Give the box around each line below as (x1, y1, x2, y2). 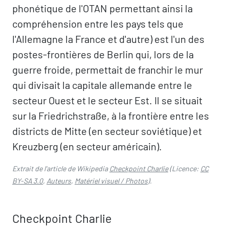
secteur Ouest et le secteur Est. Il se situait (12, 94, 202, 106)
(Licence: (168, 164, 200, 173)
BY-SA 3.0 (12, 176, 43, 185)
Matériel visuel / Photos (75, 176, 148, 185)
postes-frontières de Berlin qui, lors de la (12, 48, 194, 60)
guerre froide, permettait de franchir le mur (12, 63, 203, 76)
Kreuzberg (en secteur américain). (12, 140, 162, 152)
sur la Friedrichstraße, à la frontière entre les (12, 109, 209, 122)
